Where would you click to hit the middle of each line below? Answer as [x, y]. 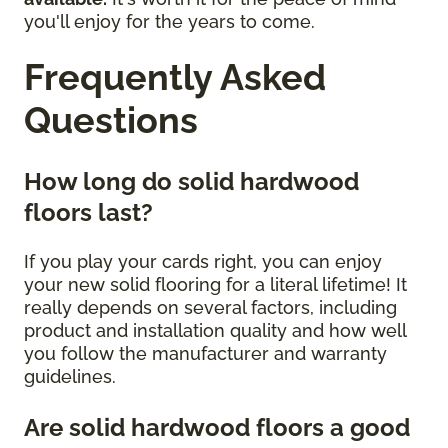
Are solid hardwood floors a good [217, 428]
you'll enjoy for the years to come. [172, 22]
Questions [111, 120]
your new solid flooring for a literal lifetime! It [215, 285]
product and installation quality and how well [215, 331]
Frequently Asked [175, 77]
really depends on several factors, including [210, 308]
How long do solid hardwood [191, 182]
